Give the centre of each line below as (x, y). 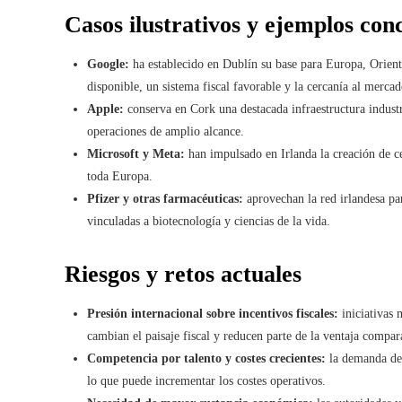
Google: (108, 64)
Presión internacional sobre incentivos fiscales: (213, 314)
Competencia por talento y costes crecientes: (206, 358)
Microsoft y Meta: (136, 154)
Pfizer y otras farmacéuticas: (165, 199)
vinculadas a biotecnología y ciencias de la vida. (209, 221)
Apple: (105, 109)
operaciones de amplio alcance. (166, 131)
